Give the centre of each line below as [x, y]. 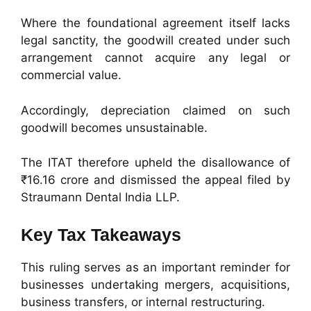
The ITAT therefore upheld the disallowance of [155, 163]
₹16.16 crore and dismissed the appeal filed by [155, 180]
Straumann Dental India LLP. [100, 197]
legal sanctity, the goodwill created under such [155, 41]
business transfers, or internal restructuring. [143, 302]
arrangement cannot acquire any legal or [155, 58]
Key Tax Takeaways [101, 234]
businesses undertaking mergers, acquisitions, [155, 284]
